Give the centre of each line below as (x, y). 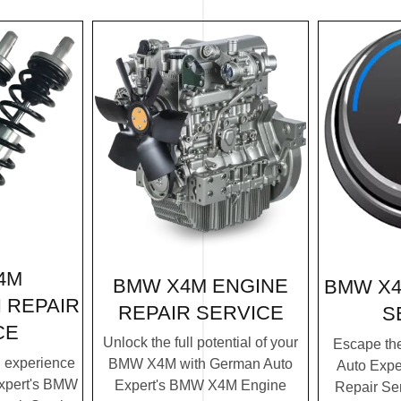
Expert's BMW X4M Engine (200, 386)
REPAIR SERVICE (200, 312)
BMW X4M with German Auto (200, 364)
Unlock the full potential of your (200, 343)
